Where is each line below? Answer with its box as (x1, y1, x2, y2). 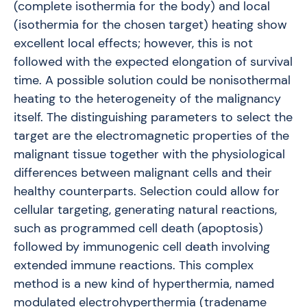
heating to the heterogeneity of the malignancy (14, 90, 281, 107)
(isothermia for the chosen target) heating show (14, 16, 287, 33)
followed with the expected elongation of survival (14, 53, 293, 70)
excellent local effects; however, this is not (14, 34, 253, 51)
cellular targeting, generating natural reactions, (14, 201, 277, 218)
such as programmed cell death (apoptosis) (14, 219, 263, 236)
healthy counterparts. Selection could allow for (14, 182, 280, 199)
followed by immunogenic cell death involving (14, 238, 270, 255)
